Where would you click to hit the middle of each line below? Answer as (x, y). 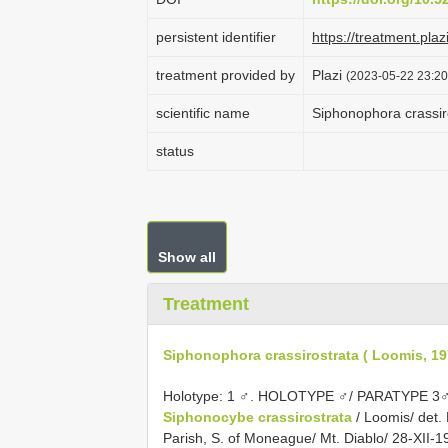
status (175, 151)
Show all (187, 257)
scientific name (203, 113)
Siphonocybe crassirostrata (257, 416)
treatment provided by (225, 75)
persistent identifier (216, 37)
